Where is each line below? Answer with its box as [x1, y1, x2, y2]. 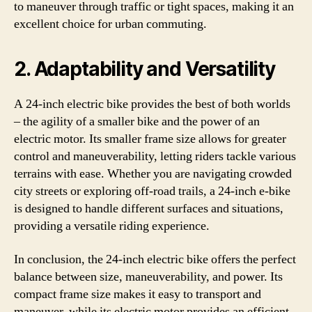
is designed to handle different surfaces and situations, [14, 201, 283, 217]
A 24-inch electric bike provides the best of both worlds [14, 96, 290, 112]
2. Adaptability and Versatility [14, 57, 275, 81]
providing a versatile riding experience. [14, 218, 210, 234]
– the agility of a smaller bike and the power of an [14, 114, 260, 130]
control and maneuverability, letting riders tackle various [14, 148, 296, 164]
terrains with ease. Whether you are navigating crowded [14, 166, 292, 182]
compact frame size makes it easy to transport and [14, 286, 261, 302]
